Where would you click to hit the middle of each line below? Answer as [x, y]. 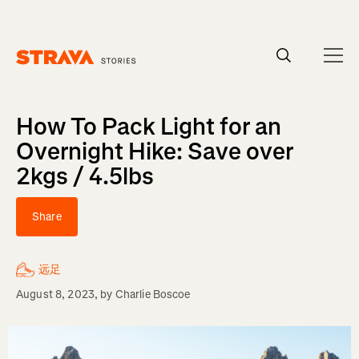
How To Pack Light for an [149, 127]
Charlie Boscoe [153, 294]
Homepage [42, 72]
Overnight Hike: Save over [155, 151]
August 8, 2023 [55, 294]
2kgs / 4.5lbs [85, 176]
